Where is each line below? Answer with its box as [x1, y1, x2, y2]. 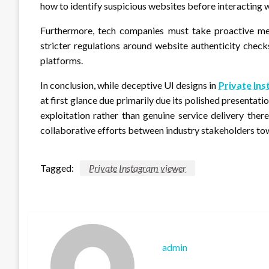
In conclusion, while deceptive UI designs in [40, 79, 219, 91]
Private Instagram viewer [89, 162, 186, 174]
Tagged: [40, 162, 74, 174]
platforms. [40, 54, 83, 66]
